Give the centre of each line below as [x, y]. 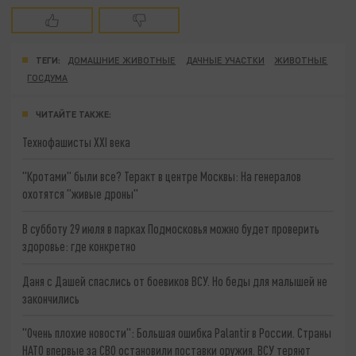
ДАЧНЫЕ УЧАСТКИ [225, 60]
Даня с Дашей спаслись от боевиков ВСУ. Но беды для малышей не [175, 281]
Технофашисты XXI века [77, 141]
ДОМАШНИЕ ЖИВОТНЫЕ [122, 60]
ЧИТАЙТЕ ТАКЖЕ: [74, 114]
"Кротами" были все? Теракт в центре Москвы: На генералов [162, 176]
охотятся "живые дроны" [81, 194]
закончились [51, 298]
